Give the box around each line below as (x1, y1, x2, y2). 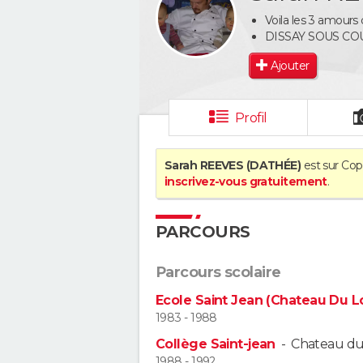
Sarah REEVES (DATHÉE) (164, 158, 301, 173)
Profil (234, 110, 267, 126)
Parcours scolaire (156, 263, 281, 281)
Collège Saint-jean (156, 336, 275, 352)
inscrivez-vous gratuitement (164, 174, 327, 189)
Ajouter (271, 58, 310, 73)
